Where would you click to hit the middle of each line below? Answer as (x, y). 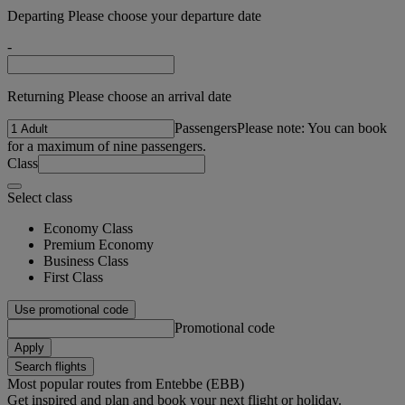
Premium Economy (99, 244)
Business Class (86, 260)
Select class (40, 197)
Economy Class (88, 228)
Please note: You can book (312, 127)
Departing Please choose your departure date (134, 15)
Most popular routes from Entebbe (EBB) (126, 383)
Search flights (51, 366)
